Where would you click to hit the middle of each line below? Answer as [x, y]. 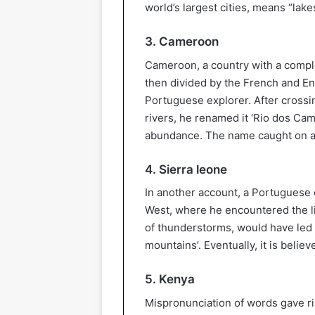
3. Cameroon [182, 42]
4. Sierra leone [186, 169]
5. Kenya [170, 279]
